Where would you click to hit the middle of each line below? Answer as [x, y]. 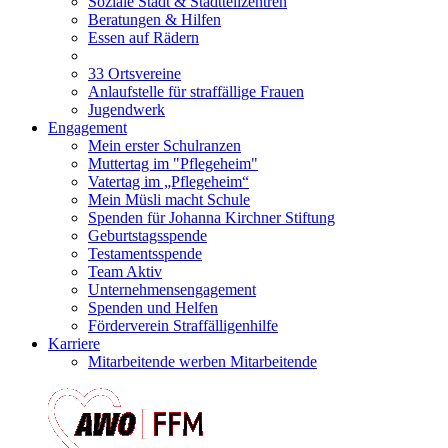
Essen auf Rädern [143, 38]
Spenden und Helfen [153, 308]
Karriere [74, 344]
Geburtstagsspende [147, 236]
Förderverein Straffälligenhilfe [183, 326]
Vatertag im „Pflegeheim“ [168, 182]
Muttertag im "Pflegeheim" [173, 164]
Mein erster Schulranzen [164, 146]
